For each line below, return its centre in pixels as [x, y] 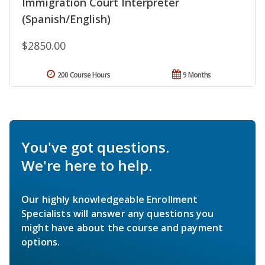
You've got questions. [95, 147]
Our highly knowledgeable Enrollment [110, 199]
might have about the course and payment [122, 227]
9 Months [197, 75]
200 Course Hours [84, 75]
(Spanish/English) [66, 19]
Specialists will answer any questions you [118, 213]
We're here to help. [87, 165]
